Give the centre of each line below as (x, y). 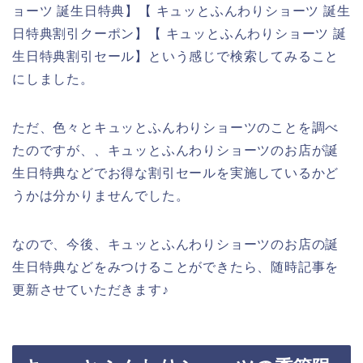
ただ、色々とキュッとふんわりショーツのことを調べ (176, 127)
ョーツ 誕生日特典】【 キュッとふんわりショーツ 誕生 (181, 11)
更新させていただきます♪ (91, 289)
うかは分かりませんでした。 (101, 195)
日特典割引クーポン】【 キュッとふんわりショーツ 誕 (179, 33)
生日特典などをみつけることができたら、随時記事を (176, 267)
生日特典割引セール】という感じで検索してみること (176, 56)
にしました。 (53, 79)
